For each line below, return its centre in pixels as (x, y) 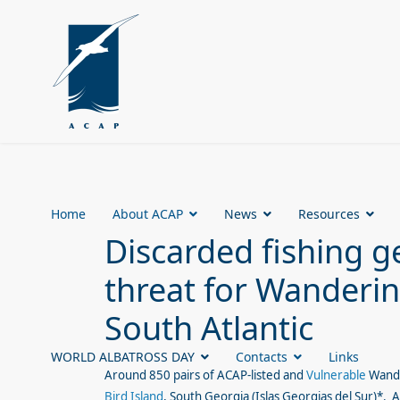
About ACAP (148, 214)
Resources (329, 214)
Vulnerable (336, 375)
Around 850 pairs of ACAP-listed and (205, 375)
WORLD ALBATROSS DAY (123, 357)
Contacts (262, 357)
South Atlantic (209, 328)
